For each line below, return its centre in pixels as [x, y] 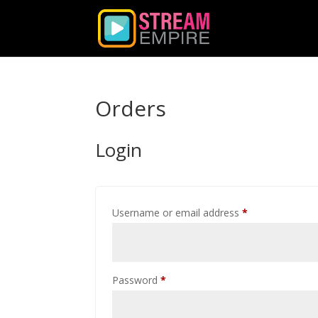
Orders [131, 108]
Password [137, 280]
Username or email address [177, 213]
